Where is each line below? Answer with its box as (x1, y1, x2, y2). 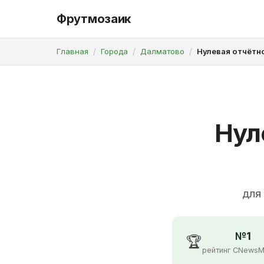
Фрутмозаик (57, 12, 131, 26)
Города (101, 47, 128, 56)
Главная (57, 47, 88, 56)
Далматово (140, 47, 184, 56)
